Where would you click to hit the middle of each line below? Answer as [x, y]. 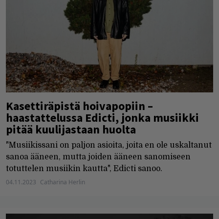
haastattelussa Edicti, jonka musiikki [102, 117]
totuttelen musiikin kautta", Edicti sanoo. [84, 168]
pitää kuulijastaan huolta [71, 129]
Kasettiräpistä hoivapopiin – [79, 106]
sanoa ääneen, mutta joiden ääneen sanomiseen [98, 157]
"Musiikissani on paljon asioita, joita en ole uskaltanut [109, 145]
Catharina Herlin [63, 182]
